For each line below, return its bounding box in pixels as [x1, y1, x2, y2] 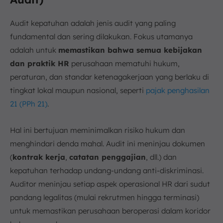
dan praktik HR [10, 59, 69, 68]
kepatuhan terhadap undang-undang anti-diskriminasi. [10, 166, 204, 175]
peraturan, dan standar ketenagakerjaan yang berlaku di [10, 72, 209, 82]
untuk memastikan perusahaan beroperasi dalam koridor [10, 206, 211, 216]
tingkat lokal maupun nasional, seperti [10, 86, 146, 95]
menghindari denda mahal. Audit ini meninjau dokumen [10, 139, 205, 148]
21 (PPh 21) [10, 99, 47, 109]
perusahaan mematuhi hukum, [69, 59, 180, 68]
